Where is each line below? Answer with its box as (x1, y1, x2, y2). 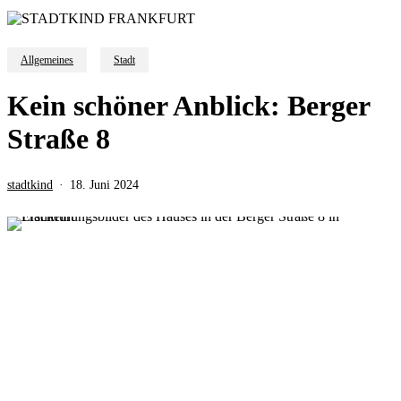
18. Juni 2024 (70, 177, 139, 192)
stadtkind (7, 177, 53, 192)
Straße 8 (7, 122, 110, 155)
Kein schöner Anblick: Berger (7, 89, 370, 122)
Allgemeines (21, 53, 73, 66)
